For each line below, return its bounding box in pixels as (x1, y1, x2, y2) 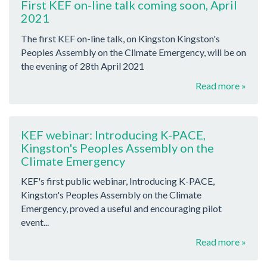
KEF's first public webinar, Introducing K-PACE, (21, 175, 215, 187)
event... (21, 216, 49, 228)
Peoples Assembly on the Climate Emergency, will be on (21, 46, 246, 58)
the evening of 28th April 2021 (21, 60, 144, 72)
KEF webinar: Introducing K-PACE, (21, 127, 206, 142)
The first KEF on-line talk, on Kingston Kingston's (21, 32, 220, 44)
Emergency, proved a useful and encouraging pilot (21, 203, 222, 215)
